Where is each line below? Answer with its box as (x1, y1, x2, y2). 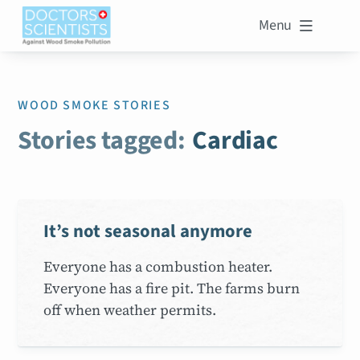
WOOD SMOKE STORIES (18, 96, 171, 114)
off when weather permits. (43, 299, 217, 320)
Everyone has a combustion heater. (43, 256, 273, 276)
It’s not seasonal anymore (43, 218, 253, 244)
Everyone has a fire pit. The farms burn (43, 277, 301, 298)
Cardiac (192, 122, 278, 159)
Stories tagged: (18, 122, 186, 159)
